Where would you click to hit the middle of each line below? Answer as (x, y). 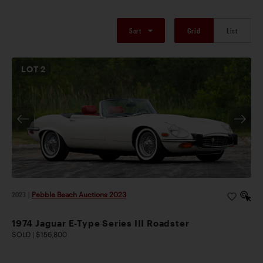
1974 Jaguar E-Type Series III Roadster (101, 223)
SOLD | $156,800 (39, 235)
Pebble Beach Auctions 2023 (79, 194)
